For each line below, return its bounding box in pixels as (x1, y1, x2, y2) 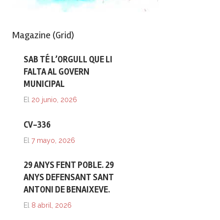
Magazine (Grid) (12, 29, 74, 42)
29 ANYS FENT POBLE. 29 (24, 160, 114, 171)
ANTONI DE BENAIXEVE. (24, 184, 110, 195)
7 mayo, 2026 (31, 136, 75, 144)
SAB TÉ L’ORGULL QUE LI (24, 54, 112, 65)
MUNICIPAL (24, 78, 65, 89)
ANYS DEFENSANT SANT (24, 172, 114, 183)
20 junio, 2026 (31, 95, 77, 104)
